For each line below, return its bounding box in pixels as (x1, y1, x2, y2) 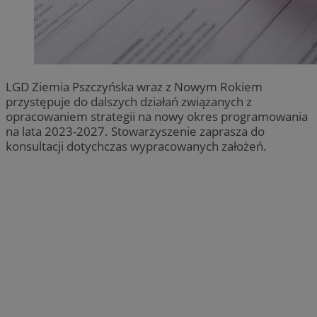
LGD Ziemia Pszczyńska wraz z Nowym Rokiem (6, 78, 263, 95)
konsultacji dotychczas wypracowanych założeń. (6, 137, 267, 154)
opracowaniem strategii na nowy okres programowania (6, 108, 308, 125)
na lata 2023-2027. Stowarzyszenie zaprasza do (6, 122, 265, 139)
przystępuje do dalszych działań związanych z (6, 93, 252, 110)
